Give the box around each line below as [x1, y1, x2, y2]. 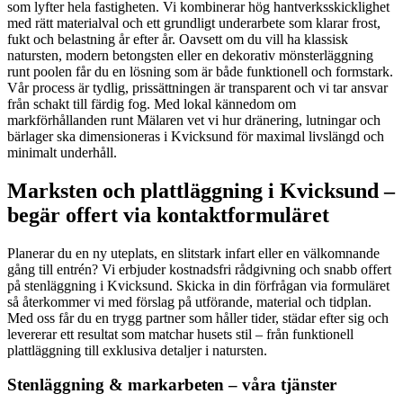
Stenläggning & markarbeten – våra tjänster [7, 375, 336, 395]
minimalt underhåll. [7, 144, 117, 160]
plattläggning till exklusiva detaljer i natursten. [7, 342, 267, 358]
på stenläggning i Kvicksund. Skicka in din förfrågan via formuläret [7, 277, 390, 293]
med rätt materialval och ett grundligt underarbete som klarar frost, [7, 14, 381, 31]
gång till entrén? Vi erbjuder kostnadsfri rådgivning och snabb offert [7, 261, 391, 277]
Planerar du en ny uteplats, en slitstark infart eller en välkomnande [7, 245, 380, 261]
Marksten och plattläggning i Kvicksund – [7, 178, 395, 202]
